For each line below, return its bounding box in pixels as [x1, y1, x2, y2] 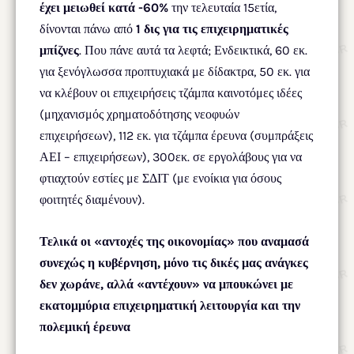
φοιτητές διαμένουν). [40, 191, 145, 207]
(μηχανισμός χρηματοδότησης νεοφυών [40, 106, 239, 122]
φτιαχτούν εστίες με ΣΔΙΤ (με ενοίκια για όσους [40, 170, 281, 186]
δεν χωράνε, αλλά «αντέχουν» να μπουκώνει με [40, 276, 293, 292]
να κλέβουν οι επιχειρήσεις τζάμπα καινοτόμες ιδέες [40, 85, 302, 100]
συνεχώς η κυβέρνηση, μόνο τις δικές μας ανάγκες [40, 254, 308, 270]
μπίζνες [40, 42, 79, 58]
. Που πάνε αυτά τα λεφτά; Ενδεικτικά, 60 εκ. [79, 42, 307, 58]
